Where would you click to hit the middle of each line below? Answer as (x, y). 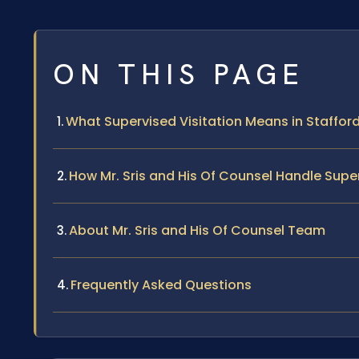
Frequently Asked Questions (161, 284)
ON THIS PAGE (179, 74)
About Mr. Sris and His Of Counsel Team (197, 230)
